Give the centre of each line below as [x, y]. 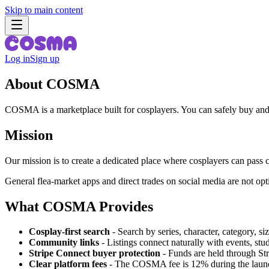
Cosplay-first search [69, 232]
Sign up [45, 59]
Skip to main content [44, 10]
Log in [17, 59]
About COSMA [52, 84]
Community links [64, 243]
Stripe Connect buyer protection [95, 253]
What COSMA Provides [79, 206]
